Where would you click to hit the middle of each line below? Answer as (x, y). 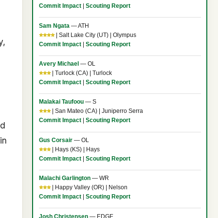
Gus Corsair (55, 140)
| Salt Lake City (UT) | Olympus (95, 35)
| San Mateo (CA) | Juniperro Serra (97, 111)
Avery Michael (59, 64)
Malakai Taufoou (62, 102)
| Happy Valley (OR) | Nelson (89, 188)
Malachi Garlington (64, 178)
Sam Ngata (54, 26)
